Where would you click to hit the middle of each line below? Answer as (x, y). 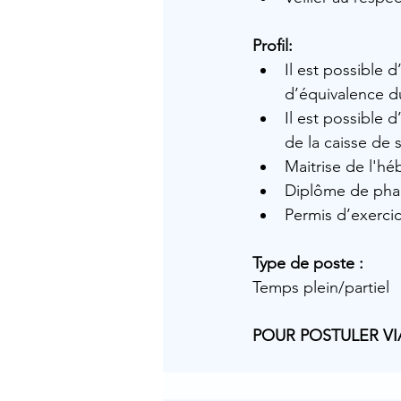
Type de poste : (308, 263)
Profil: (273, 46)
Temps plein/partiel (321, 287)
